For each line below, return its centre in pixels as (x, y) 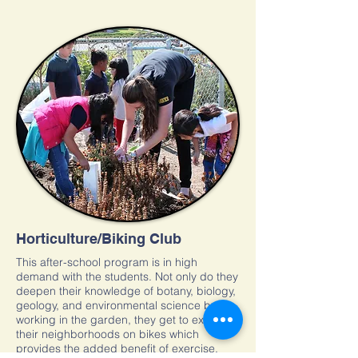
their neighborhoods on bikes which (107, 334)
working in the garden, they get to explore (123, 320)
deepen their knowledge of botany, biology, (126, 291)
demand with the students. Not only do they (127, 276)
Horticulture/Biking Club (99, 239)
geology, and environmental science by (116, 305)
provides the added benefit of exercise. (117, 348)
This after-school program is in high (107, 262)
